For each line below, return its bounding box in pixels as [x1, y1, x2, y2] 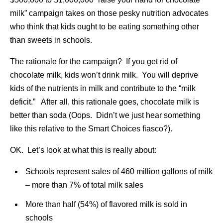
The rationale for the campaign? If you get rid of [10, 57, 177, 66]
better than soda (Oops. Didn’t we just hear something [10, 111, 201, 119]
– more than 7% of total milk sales [25, 181, 143, 189]
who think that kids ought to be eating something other [10, 22, 199, 31]
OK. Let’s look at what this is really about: [10, 146, 156, 154]
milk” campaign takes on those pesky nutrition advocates [10, 9, 209, 17]
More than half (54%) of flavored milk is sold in [25, 200, 187, 209]
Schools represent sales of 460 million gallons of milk [25, 167, 213, 176]
